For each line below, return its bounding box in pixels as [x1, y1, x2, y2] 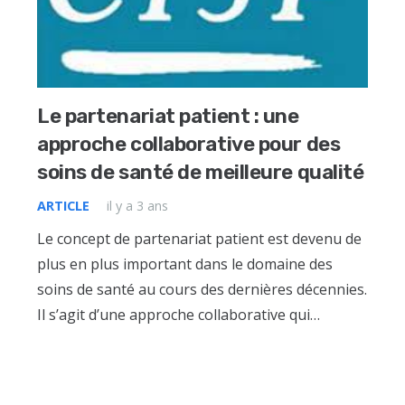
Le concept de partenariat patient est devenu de [37, 228, 363, 249]
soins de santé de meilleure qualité [37, 159, 364, 184]
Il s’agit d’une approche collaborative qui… [37, 304, 321, 325]
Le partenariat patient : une [37, 103, 299, 128]
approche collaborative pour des [37, 131, 341, 156]
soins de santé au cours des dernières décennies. [37, 278, 368, 299]
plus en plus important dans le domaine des [37, 253, 334, 274]
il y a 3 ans [107, 196, 169, 214]
